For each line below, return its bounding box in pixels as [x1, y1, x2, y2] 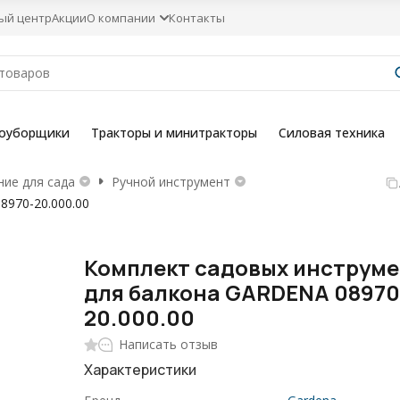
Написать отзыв [119, 336, 219, 353]
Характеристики [84, 360, 197, 379]
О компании [87, 9, 155, 26]
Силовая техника [279, 124, 385, 141]
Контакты [169, 9, 225, 26]
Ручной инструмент [112, 172, 230, 190]
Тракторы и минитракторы [91, 124, 257, 141]
